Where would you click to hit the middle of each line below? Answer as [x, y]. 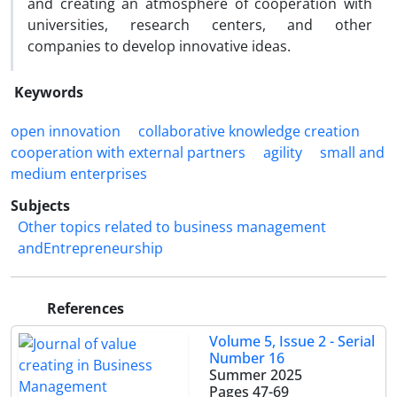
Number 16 [247, 358]
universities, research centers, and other [200, 25]
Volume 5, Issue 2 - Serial [292, 341]
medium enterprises [79, 174]
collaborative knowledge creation [249, 131]
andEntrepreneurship [90, 248]
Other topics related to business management [172, 227]
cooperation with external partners [128, 152]
